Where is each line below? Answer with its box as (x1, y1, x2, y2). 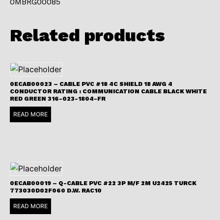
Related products (10, 25, 165, 46)
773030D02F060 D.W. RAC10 (10, 187, 102, 194)
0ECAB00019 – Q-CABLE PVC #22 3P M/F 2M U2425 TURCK (10, 179, 196, 187)
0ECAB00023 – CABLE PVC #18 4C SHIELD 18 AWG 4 (10, 80, 172, 87)
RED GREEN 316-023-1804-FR (10, 95, 106, 102)
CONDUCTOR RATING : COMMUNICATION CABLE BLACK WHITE (10, 87, 207, 95)
